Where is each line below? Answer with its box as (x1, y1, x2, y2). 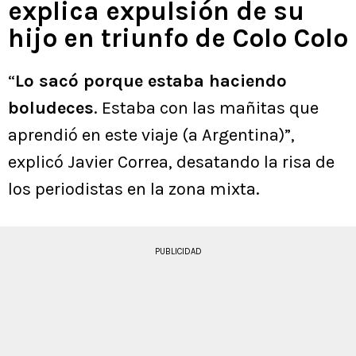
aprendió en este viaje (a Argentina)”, (8, 124, 295, 145)
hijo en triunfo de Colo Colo (8, 22, 348, 53)
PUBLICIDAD (154, 246, 202, 257)
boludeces (8, 97, 94, 118)
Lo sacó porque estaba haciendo (15, 70, 287, 91)
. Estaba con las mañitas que (94, 97, 319, 118)
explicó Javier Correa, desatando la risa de (8, 151, 335, 172)
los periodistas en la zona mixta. (8, 178, 260, 199)
